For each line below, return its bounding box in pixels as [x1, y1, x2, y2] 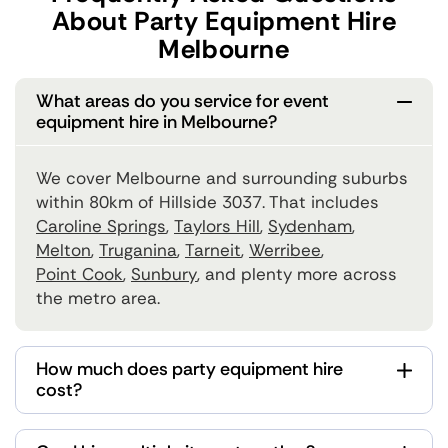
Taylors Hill [174, 215, 260, 238]
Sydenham [268, 215, 352, 238]
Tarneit [185, 239, 241, 262]
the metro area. [36, 287, 160, 310]
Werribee [249, 239, 321, 262]
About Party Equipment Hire [51, 4, 397, 39]
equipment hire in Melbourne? [36, 110, 277, 135]
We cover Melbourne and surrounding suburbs [36, 167, 408, 190]
